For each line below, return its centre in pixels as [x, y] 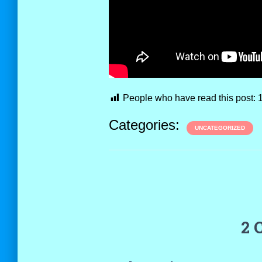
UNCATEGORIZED [220, 128]
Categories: [146, 125]
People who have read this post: [189, 98]
